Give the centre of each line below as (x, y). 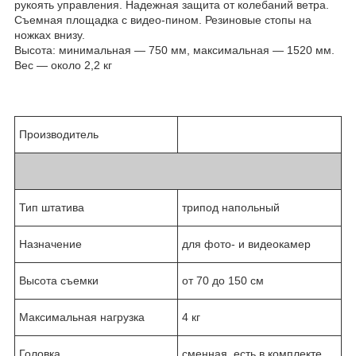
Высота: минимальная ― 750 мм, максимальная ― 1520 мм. (174, 50)
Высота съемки (59, 280)
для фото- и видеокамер (246, 244)
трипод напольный (231, 207)
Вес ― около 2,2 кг (65, 65)
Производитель (62, 134)
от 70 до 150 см (223, 280)
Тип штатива (52, 207)
